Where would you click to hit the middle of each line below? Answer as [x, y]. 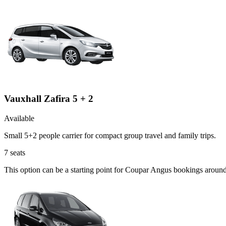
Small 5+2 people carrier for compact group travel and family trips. [110, 136]
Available [19, 119]
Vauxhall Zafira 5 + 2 [49, 99]
